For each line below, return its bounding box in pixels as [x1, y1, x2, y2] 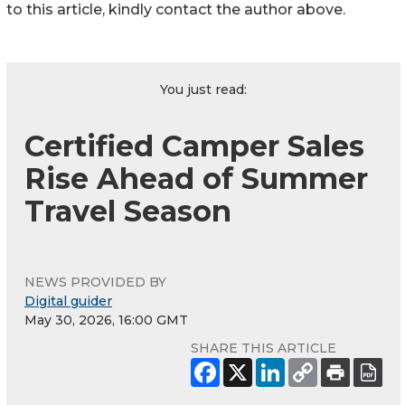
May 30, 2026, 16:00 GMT [24, 312, 188, 329]
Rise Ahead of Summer [24, 161, 368, 197]
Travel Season [24, 193, 231, 230]
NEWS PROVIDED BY [24, 274, 166, 291]
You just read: [160, 81, 247, 99]
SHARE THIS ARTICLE [191, 340, 336, 357]
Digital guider [24, 293, 112, 310]
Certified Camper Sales [24, 128, 364, 165]
